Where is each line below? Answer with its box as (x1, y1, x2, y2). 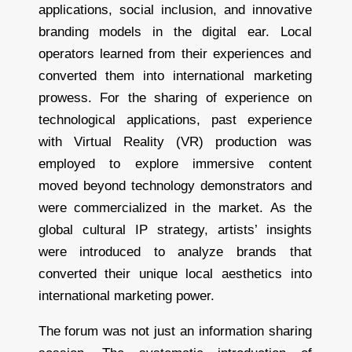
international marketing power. (38, 288, 214, 303)
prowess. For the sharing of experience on (38, 90, 312, 105)
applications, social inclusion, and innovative (38, 2, 312, 17)
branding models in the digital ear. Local (38, 24, 312, 39)
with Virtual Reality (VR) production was (38, 134, 312, 149)
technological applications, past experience (38, 112, 312, 127)
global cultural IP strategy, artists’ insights (38, 222, 312, 237)
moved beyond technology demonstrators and (38, 178, 312, 193)
